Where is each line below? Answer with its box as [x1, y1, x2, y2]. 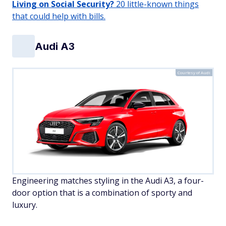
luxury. [12, 199, 37, 211]
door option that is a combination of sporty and [12, 187, 192, 199]
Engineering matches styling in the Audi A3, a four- [12, 175, 204, 187]
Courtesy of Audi [178, 70, 210, 76]
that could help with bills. [12, 11, 105, 22]
